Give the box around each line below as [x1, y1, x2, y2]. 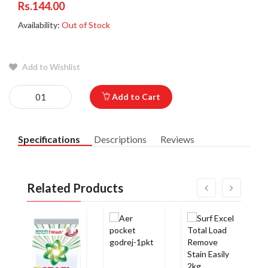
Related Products [27, 181, 123, 196]
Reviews [160, 133, 194, 145]
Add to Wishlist [20, 62, 80, 72]
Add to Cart [110, 92, 160, 102]
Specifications [18, 133, 80, 145]
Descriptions [94, 133, 147, 145]
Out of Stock [62, 20, 110, 31]
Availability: [18, 20, 62, 31]
